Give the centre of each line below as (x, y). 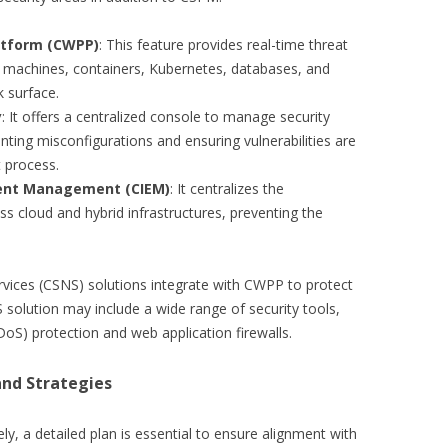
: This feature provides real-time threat (223, 44)
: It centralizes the (227, 188)
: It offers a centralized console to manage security (166, 116)
